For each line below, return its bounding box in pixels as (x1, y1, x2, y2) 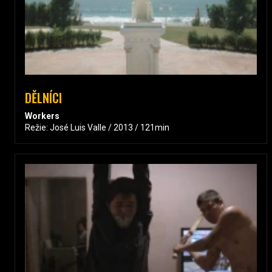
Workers (25, 111, 59, 121)
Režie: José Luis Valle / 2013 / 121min (25, 123, 169, 133)
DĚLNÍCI (25, 88, 62, 107)
